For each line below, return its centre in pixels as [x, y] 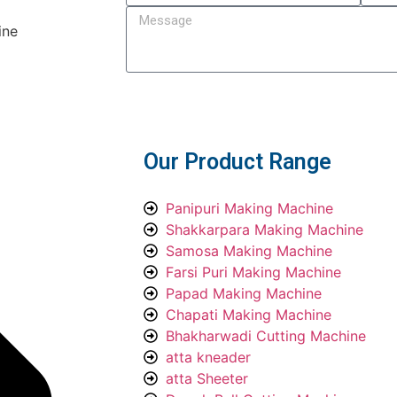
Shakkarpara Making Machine [265, 230]
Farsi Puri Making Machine [253, 272]
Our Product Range [237, 162]
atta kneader [208, 358]
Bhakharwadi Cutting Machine [266, 336]
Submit [361, 91]
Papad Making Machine [244, 294]
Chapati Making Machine [249, 315]
